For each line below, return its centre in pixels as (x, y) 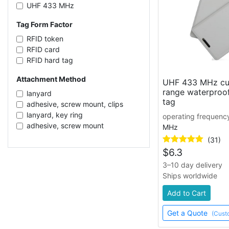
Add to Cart (186, 193)
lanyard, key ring (55, 115)
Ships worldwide (190, 175)
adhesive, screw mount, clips (75, 104)
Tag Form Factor (44, 24)
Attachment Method (51, 79)
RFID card (43, 49)
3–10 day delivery (192, 165)
